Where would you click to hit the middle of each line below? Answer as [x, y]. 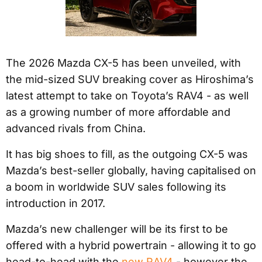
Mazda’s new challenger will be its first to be [117, 229]
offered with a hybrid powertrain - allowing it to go [131, 246]
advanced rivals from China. [76, 129]
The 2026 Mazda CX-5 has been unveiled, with [123, 63]
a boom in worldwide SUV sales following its [116, 187]
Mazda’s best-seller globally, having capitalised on [131, 171]
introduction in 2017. [56, 204]
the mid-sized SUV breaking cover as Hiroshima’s [130, 80]
